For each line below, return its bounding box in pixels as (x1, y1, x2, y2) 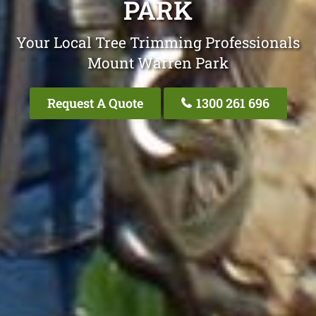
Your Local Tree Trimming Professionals (16, 32, 300, 52)
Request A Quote (47, 94, 143, 111)
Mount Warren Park (87, 52, 229, 73)
